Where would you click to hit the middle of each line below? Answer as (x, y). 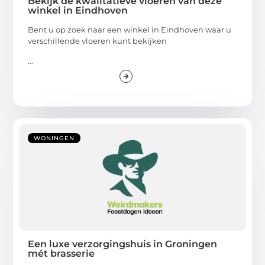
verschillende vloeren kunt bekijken (98, 41)
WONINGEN (54, 138)
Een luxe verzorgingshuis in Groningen (123, 244)
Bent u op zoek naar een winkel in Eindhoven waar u (130, 30)
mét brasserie (62, 253)
